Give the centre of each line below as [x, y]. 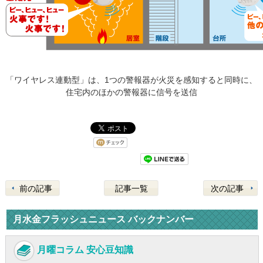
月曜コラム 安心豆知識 [85, 249]
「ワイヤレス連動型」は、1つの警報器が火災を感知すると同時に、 [131, 80]
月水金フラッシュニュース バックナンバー [103, 219]
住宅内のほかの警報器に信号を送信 [131, 92]
